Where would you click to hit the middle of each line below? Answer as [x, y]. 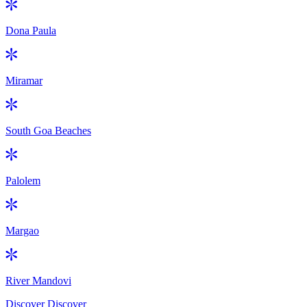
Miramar [24, 80]
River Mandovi [38, 280]
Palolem [23, 180]
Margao [22, 230]
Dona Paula [31, 30]
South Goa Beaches [48, 130]
